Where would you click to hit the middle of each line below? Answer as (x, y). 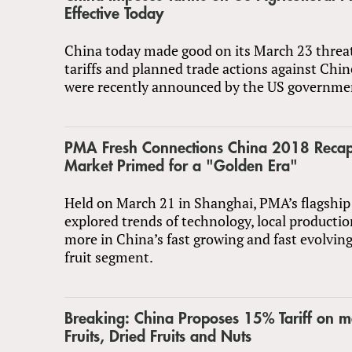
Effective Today (114, 13)
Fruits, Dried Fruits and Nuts (158, 336)
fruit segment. (109, 257)
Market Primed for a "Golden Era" (181, 166)
